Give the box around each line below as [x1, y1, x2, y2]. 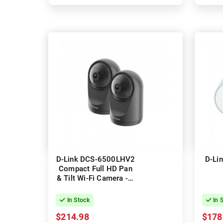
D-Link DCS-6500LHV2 [56, 155, 135, 164]
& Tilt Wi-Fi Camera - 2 [56, 174, 135, 183]
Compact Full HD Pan [59, 164, 132, 174]
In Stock [65, 197, 90, 204]
